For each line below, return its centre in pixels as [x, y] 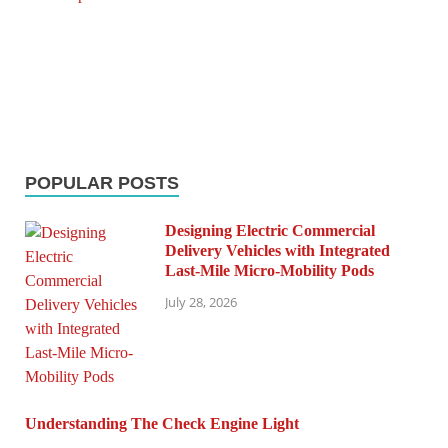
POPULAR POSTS [102, 182]
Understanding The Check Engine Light [162, 423]
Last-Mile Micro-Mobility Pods [269, 270]
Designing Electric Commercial [270, 230]
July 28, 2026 [201, 302]
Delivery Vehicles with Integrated [277, 250]
